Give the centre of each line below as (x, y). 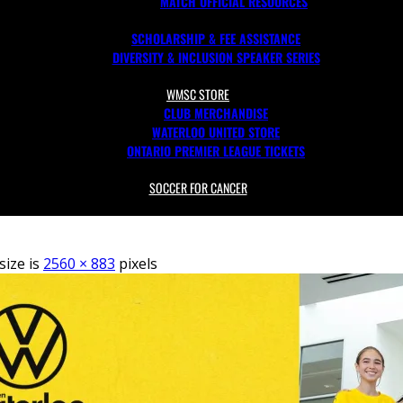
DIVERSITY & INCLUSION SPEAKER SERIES (216, 57)
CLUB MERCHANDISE (216, 113)
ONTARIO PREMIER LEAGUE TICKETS (216, 151)
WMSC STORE (198, 94)
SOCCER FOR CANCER (198, 188)
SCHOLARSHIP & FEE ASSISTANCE (216, 38)
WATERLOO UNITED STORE (216, 132)
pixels (136, 264)
